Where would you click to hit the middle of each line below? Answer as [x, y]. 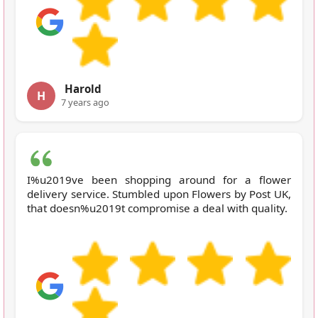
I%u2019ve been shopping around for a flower [159, 179]
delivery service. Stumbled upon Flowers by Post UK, [159, 193]
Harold [83, 88]
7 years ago [85, 102]
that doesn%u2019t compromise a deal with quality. [157, 208]
